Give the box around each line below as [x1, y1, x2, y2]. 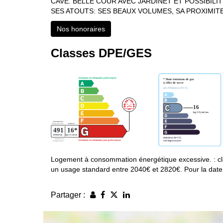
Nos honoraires [57, 25, 105, 33]
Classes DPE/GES [51, 46, 152, 60]
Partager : [51, 190, 85, 199]
